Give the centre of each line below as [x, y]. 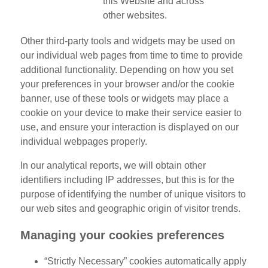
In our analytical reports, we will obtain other [113, 165]
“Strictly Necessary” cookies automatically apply [145, 261]
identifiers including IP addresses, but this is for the [127, 180]
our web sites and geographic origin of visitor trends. [130, 208]
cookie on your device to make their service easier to [131, 113]
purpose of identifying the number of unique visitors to [133, 194]
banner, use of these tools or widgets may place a [124, 98]
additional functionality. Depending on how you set [127, 70]
